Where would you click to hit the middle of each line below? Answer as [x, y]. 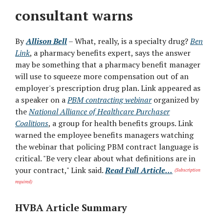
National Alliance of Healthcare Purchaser [99, 112]
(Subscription [187, 170]
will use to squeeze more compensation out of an [102, 77]
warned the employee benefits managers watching [104, 135]
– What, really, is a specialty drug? [129, 41]
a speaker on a [41, 100]
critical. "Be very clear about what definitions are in [105, 159]
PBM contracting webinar [109, 100]
